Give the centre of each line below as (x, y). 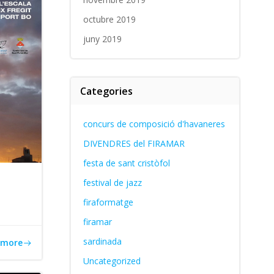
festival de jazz (112, 183)
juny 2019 (102, 39)
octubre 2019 (109, 19)
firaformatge (108, 202)
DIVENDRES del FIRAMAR (134, 143)
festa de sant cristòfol (126, 163)
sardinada (102, 241)
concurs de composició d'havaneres (154, 124)
